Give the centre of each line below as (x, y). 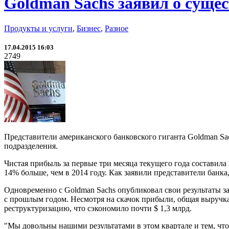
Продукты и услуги (38, 28)
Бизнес (89, 28)
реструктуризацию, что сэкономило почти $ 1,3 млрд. (98, 208)
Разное (117, 28)
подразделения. (31, 146)
